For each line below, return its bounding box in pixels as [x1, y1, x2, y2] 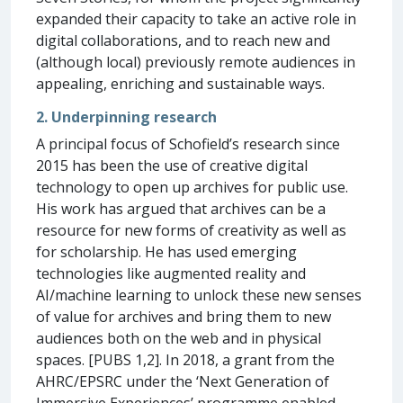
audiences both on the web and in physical [36, 327, 321, 348]
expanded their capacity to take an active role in [36, 8, 356, 29]
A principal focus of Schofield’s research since [36, 133, 340, 154]
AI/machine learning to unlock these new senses [36, 284, 362, 305]
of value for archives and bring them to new [36, 306, 331, 327]
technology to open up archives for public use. [36, 176, 348, 197]
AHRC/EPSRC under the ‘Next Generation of [36, 371, 329, 391]
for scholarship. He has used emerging [36, 241, 297, 262]
